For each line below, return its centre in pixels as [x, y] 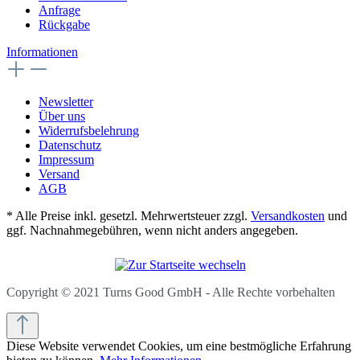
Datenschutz [70, 145]
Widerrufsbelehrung [89, 131]
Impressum [66, 160]
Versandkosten [288, 216]
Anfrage [59, 10]
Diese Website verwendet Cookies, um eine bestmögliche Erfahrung [179, 346]
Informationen [42, 52]
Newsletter [66, 102]
